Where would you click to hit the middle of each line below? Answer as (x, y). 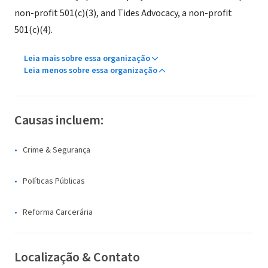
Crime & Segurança (57, 150)
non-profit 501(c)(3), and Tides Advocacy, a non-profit (123, 13)
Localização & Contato (77, 257)
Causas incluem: (59, 120)
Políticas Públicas (54, 181)
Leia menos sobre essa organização (91, 71)
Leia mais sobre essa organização (87, 59)
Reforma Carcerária (58, 212)
